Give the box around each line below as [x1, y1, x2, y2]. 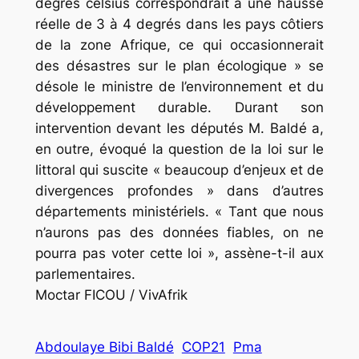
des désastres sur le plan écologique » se [34, 57, 325, 74]
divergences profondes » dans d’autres [34, 182, 325, 199]
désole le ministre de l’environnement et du [34, 78, 325, 95]
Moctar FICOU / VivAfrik [34, 286, 188, 303]
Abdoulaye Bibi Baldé [34, 339, 174, 356]
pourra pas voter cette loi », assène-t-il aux [34, 244, 325, 261]
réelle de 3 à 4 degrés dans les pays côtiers [34, 15, 325, 32]
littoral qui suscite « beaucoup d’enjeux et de [34, 161, 325, 178]
